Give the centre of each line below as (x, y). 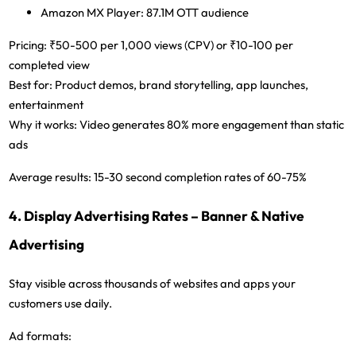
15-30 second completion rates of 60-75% (199, 176)
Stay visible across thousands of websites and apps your (153, 284)
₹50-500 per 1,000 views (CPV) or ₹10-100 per (170, 44)
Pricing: (28, 44)
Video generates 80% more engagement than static (211, 124)
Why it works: (43, 124)
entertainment (46, 104)
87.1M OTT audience (197, 12)
